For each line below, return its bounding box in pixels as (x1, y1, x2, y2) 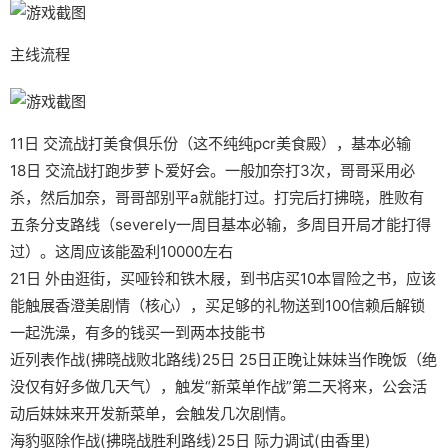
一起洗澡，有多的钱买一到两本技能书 (9, 322, 265, 342)
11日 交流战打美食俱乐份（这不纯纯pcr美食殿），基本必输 (9, 133, 411, 153)
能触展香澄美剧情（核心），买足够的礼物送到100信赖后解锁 (9, 295, 425, 315)
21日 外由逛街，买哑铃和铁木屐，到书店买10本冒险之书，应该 (9, 268, 436, 288)
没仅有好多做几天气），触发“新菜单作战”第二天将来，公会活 (9, 376, 427, 396)
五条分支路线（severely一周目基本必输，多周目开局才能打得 (9, 214, 431, 234)
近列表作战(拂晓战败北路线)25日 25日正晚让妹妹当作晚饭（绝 (9, 349, 437, 369)
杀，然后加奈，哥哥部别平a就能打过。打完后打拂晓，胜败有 (9, 187, 424, 207)
